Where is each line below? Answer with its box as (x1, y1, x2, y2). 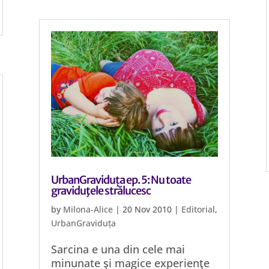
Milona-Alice (62, 204, 113, 215)
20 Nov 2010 (122, 204, 172, 215)
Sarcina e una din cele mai (50, 242, 185, 256)
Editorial (181, 204, 215, 215)
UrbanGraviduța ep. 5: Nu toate (50, 173, 191, 187)
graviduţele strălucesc (50, 184, 151, 198)
